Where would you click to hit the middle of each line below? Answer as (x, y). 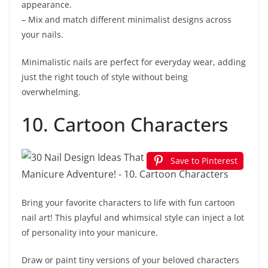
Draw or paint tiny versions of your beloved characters (130, 260)
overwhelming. (51, 92)
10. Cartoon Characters (125, 124)
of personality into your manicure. (90, 233)
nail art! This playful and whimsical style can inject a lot (133, 218)
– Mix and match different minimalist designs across (127, 20)
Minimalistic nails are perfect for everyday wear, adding (134, 62)
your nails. (42, 35)
